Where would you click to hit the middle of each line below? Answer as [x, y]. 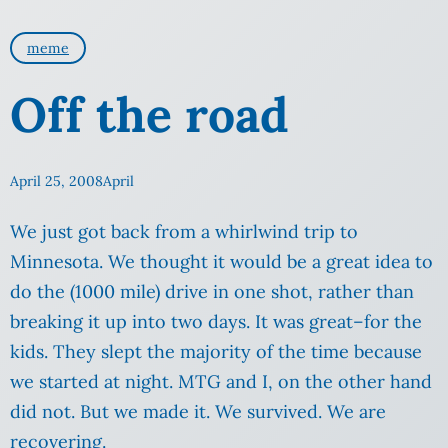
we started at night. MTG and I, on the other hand [221, 382]
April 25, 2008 [56, 181]
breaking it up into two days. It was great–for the [216, 322]
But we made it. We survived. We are [233, 412]
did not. [45, 412]
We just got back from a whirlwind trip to [184, 232]
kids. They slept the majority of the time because [216, 352]
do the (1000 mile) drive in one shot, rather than [212, 292]
